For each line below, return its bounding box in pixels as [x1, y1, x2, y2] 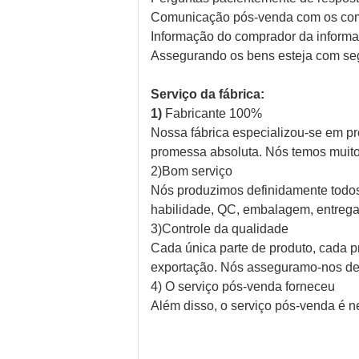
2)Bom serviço [151, 164, 232, 178]
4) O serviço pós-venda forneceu [151, 280, 335, 293]
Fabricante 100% [165, 107, 262, 120]
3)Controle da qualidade [151, 222, 288, 236]
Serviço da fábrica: [151, 87, 264, 101]
